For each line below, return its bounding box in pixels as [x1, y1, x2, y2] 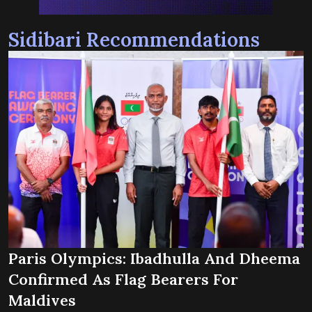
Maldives [8, 290, 76, 310]
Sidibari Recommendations [8, 27, 260, 53]
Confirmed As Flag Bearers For [8, 269, 238, 289]
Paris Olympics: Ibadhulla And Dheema [8, 248, 300, 268]
